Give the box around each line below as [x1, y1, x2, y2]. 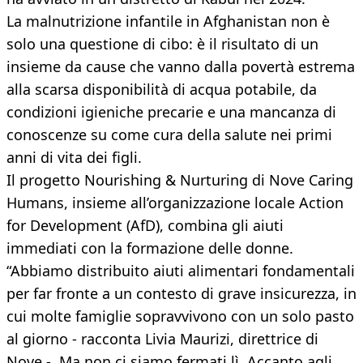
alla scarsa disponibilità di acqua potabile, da [6, 79, 317, 100]
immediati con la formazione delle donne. [6, 238, 293, 258]
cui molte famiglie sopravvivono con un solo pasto [6, 306, 354, 327]
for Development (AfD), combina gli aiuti [6, 216, 284, 236]
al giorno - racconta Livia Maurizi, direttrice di [6, 329, 318, 349]
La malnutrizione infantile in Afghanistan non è [6, 11, 330, 32]
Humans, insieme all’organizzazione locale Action [6, 193, 344, 213]
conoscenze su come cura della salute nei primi [6, 125, 332, 145]
